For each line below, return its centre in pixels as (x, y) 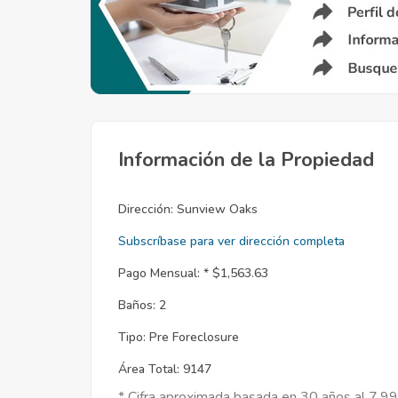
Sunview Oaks (217, 209)
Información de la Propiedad (246, 160)
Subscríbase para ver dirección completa (231, 241)
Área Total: (149, 369)
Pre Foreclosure (194, 337)
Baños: (137, 305)
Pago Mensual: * (163, 273)
